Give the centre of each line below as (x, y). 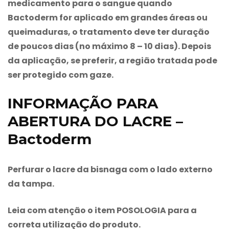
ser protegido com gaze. (61, 75)
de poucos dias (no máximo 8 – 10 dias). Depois (109, 46)
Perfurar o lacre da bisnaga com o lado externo (110, 169)
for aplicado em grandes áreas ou (133, 17)
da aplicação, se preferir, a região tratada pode (112, 60)
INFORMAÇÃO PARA (83, 103)
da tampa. (31, 184)
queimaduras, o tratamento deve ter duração (109, 32)
